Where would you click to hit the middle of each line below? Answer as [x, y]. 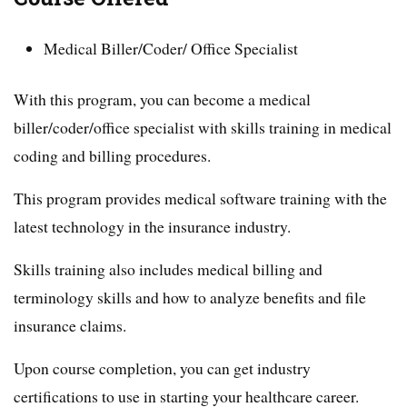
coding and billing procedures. [112, 155]
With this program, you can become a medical [162, 99]
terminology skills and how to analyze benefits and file [190, 297]
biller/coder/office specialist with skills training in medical [203, 127]
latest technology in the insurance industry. [152, 226]
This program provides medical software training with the [200, 198]
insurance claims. [70, 325]
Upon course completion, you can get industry [162, 367]
